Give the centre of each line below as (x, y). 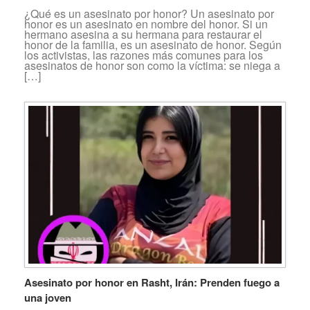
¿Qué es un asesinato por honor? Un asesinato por (149, 13)
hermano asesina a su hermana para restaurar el (143, 34)
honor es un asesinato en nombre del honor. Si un (146, 24)
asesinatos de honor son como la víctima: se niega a (152, 65)
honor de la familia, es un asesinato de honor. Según (153, 44)
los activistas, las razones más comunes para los (144, 55)
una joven (48, 298)
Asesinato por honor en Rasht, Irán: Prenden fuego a (152, 283)
